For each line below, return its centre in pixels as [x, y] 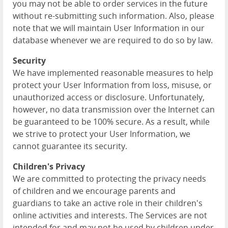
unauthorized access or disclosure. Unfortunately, [109, 97]
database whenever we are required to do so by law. [113, 40]
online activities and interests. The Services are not [110, 215]
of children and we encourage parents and [94, 191]
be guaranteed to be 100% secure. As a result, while [111, 122]
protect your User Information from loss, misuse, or [112, 85]
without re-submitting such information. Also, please [113, 16]
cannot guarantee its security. [70, 146]
